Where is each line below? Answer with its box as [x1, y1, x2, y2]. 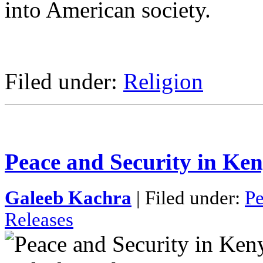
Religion [123, 68, 203, 94]
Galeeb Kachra [5, 187, 131, 209]
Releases [5, 209, 73, 231]
